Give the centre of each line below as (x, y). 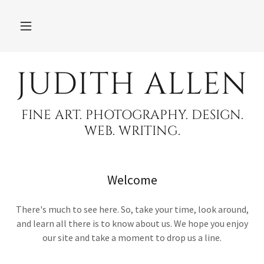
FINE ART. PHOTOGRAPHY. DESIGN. (132, 115)
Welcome (132, 180)
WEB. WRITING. (132, 131)
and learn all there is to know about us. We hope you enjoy (132, 223)
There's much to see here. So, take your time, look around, (132, 209)
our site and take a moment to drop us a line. (132, 237)
